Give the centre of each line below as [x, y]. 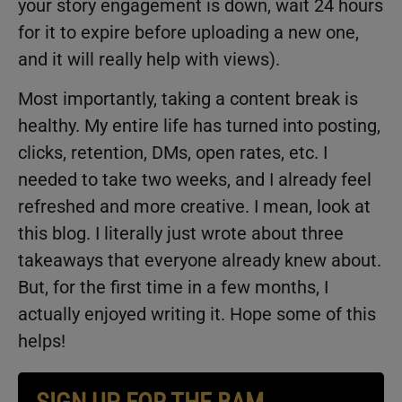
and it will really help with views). [149, 60]
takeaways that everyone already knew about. [200, 261]
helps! [42, 341]
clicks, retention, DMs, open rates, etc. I [173, 153]
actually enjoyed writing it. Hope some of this [197, 315]
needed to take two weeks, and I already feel [195, 180]
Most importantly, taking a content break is [188, 99]
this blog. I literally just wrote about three [181, 234]
